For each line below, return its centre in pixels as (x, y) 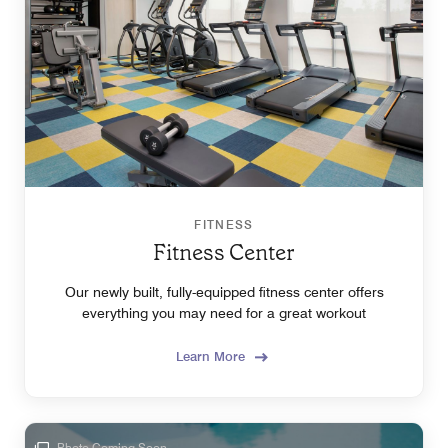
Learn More (210, 356)
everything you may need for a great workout (224, 313)
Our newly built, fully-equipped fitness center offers (224, 292)
